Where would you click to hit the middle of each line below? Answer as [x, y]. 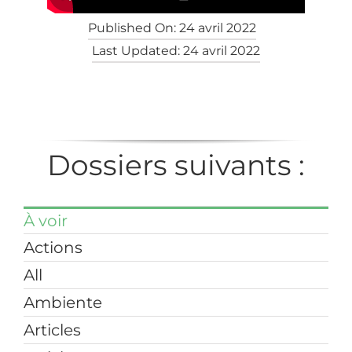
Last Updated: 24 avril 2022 [176, 51]
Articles [52, 330]
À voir [45, 221]
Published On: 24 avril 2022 [172, 28]
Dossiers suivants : [176, 165]
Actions [53, 248]
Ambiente [62, 303]
